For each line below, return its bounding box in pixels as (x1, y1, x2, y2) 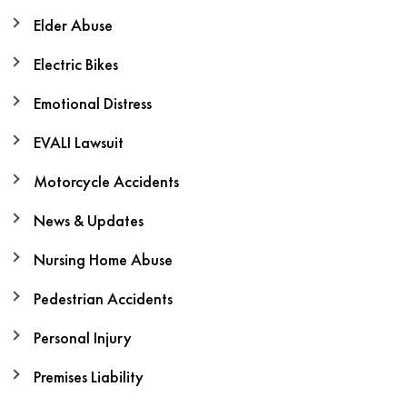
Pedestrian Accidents (34, 288, 173, 310)
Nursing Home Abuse (34, 249, 173, 271)
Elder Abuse (34, 15, 113, 36)
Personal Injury (34, 327, 132, 349)
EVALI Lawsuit (34, 132, 124, 154)
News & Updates (34, 210, 144, 232)
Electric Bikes (34, 54, 118, 75)
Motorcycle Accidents (34, 171, 179, 193)
